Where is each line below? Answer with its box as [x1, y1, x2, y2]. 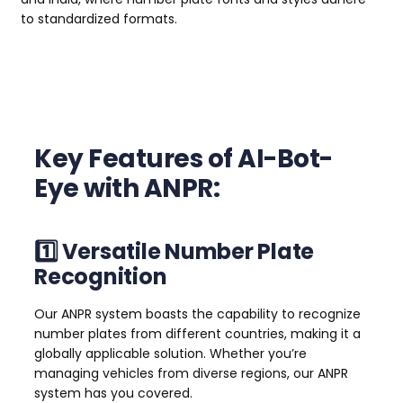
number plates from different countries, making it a [34, 325, 361, 344]
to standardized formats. [21, 10, 177, 29]
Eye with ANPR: [34, 171, 219, 207]
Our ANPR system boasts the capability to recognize [34, 305, 361, 324]
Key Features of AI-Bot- [34, 141, 333, 177]
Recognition [34, 262, 167, 292]
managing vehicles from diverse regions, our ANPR [34, 364, 348, 383]
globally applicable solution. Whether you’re [34, 345, 307, 363]
